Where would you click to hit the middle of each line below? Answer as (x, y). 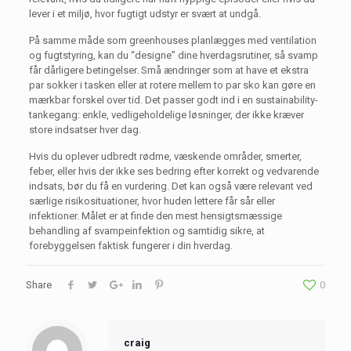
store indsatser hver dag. (85, 130)
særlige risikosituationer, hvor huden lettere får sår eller (152, 201)
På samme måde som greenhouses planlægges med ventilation (172, 40)
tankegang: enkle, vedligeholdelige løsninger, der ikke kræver (166, 115)
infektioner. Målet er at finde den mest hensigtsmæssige (155, 216)
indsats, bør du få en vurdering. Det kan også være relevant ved (170, 186)
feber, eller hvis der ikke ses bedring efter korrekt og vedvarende (174, 171)
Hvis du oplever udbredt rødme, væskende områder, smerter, (165, 156)
